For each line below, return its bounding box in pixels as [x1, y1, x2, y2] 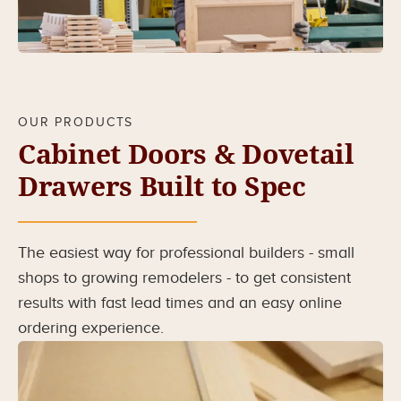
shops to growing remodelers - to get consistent [18, 268, 351, 287]
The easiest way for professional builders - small [18, 243, 354, 262]
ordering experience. [18, 318, 168, 337]
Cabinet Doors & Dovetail [18, 138, 354, 170]
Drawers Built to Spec [18, 170, 306, 202]
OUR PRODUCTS [18, 115, 134, 130]
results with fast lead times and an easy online [18, 293, 342, 312]
